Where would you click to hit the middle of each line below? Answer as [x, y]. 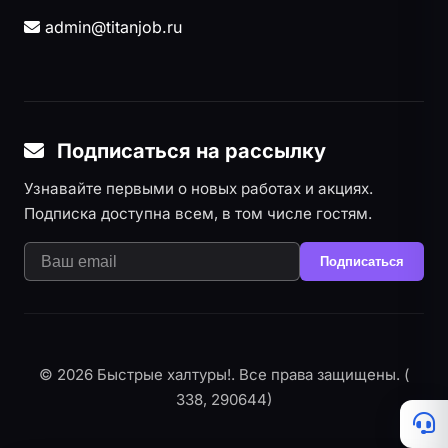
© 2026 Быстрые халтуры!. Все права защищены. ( [224, 375]
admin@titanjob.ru [111, 27]
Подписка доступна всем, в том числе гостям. [198, 213]
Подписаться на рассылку [189, 151]
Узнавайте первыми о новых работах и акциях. [198, 188]
